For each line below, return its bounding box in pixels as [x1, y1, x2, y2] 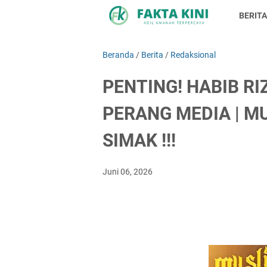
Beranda [103, 50, 134, 60]
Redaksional [170, 50, 216, 60]
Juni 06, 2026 [103, 167, 153, 176]
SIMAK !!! [103, 130, 176, 151]
